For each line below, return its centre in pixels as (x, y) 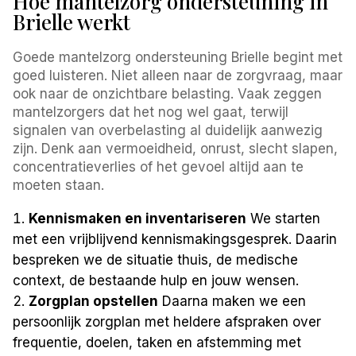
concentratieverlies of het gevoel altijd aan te (159, 166)
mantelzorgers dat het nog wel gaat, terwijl (151, 112)
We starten (284, 218)
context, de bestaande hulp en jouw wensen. (156, 280)
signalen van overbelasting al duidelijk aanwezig (168, 130)
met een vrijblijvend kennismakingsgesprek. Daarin (175, 239)
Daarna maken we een (232, 301)
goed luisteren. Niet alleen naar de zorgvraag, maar (178, 75)
